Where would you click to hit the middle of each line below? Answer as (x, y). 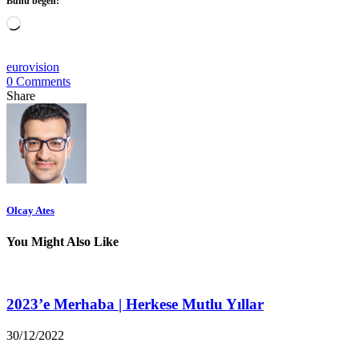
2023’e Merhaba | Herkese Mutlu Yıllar (135, 304)
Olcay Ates (30, 210)
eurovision (33, 67)
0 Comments (38, 81)
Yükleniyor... (53, 22)
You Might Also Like (63, 241)
